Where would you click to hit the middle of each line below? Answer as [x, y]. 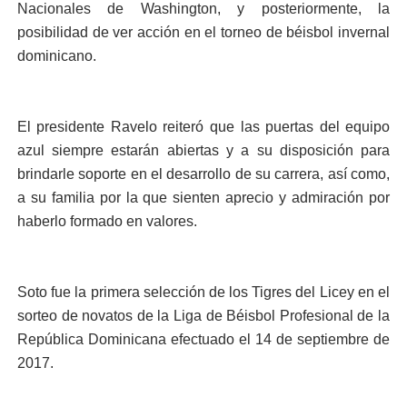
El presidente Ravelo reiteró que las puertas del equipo [203, 127]
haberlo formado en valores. [107, 221]
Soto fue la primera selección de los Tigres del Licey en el [203, 292]
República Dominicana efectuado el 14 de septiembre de [203, 339]
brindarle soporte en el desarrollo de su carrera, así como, [203, 174]
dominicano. [56, 56]
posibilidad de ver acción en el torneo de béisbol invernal [203, 32]
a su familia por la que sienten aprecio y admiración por [203, 198]
